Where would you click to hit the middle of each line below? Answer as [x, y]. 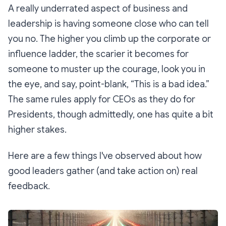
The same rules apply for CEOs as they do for [102, 99]
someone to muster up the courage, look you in [107, 69]
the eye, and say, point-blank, [68, 84]
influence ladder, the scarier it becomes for [98, 54]
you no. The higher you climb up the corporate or [109, 39]
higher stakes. [37, 130]
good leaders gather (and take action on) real [103, 171]
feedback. [29, 186]
